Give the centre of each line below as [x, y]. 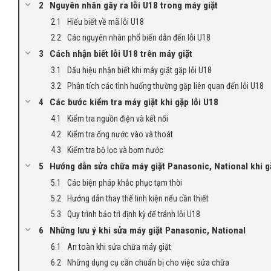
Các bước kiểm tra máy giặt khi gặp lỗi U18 [134, 103]
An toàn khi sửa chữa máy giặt [119, 247]
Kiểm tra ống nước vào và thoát [120, 135]
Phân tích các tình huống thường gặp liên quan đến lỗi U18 [165, 86]
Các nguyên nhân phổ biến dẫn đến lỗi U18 [139, 38]
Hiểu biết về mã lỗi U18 [106, 22]
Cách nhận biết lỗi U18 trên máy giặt [121, 54]
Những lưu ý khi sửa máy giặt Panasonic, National [148, 231]
